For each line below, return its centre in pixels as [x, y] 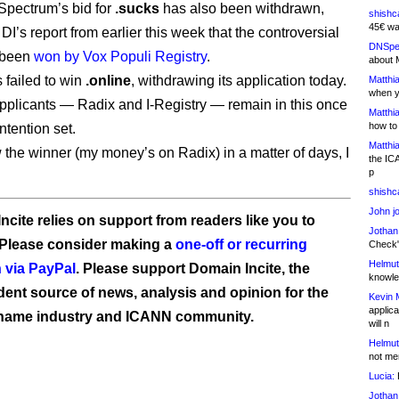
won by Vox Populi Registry [120, 57]
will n [379, 323]
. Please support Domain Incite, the [193, 269]
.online [108, 81]
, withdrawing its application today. [239, 81]
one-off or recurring [241, 244]
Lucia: [382, 376]
